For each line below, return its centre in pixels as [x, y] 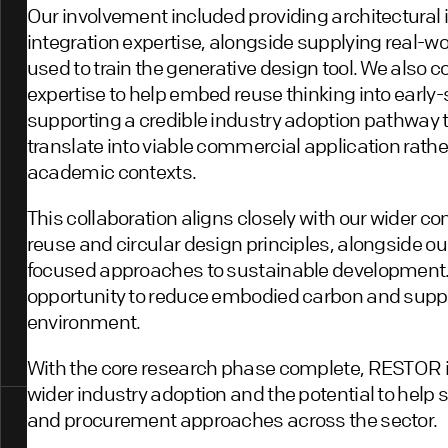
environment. [83, 321]
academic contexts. [111, 171]
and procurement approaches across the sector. [232, 419]
